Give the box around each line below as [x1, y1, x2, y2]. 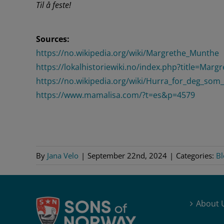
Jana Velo [47, 150, 78, 160]
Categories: [176, 150, 216, 160]
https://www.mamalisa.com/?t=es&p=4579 [35, 89, 195, 100]
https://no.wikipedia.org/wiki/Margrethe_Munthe [35, 47, 219, 58]
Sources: [35, 33, 69, 44]
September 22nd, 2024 [87, 150, 167, 160]
